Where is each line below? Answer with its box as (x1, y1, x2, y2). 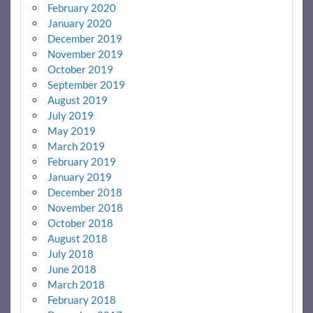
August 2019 (47, 93, 108, 106)
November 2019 (47, 47, 123, 60)
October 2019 (47, 62, 113, 75)
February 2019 (47, 154, 116, 168)
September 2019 (47, 78, 125, 91)
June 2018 (47, 262, 96, 275)
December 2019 (47, 31, 122, 45)
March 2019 (47, 139, 105, 152)
